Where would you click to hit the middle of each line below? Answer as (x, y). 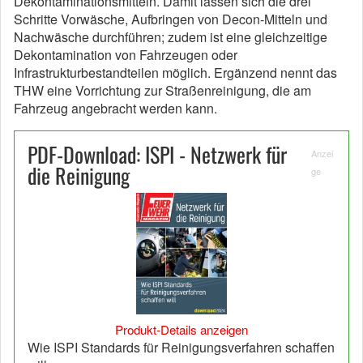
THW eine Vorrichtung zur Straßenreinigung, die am (162, 90)
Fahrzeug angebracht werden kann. (115, 108)
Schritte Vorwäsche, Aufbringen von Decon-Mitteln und (171, 19)
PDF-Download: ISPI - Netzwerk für (157, 154)
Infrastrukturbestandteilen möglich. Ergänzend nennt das (175, 73)
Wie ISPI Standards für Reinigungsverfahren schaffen (181, 347)
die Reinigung (79, 175)
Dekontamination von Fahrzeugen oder (126, 55)
